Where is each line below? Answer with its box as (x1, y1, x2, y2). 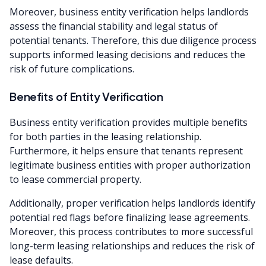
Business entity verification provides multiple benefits (9, 116, 248, 129)
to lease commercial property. (9, 173, 141, 186)
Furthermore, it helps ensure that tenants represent (9, 144, 243, 158)
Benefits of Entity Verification (9, 90, 163, 104)
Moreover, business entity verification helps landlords (9, 5, 249, 19)
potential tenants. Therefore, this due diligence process (9, 34, 256, 47)
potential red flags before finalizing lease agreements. (9, 211, 250, 224)
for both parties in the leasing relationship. (9, 130, 201, 144)
